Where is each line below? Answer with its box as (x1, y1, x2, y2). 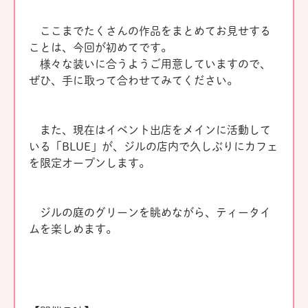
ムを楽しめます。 (29, 223, 117, 235)
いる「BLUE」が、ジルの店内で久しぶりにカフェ (29, 141, 278, 153)
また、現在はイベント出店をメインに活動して (29, 124, 271, 136)
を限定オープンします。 (29, 157, 150, 169)
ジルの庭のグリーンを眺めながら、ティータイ (29, 207, 271, 219)
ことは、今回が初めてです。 (29, 42, 172, 54)
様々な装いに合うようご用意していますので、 (29, 58, 271, 70)
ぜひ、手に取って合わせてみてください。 (29, 75, 238, 87)
